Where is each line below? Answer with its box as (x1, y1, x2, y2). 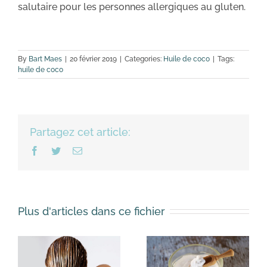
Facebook (39, 145, 76, 155)
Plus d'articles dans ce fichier (18, 204, 165, 218)
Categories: (125, 54, 163, 63)
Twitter (60, 145, 87, 155)
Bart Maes (29, 54, 62, 63)
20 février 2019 (70, 54, 117, 63)
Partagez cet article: (30, 125, 131, 138)
